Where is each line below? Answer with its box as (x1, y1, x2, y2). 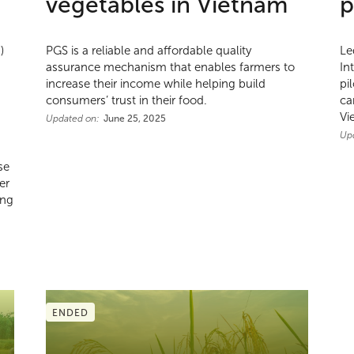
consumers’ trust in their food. (46, 93, 208, 107)
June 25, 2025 (104, 112, 167, 124)
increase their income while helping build (46, 77, 266, 90)
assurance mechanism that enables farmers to (46, 60, 296, 73)
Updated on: (46, 112, 100, 124)
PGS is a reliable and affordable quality (46, 43, 252, 57)
